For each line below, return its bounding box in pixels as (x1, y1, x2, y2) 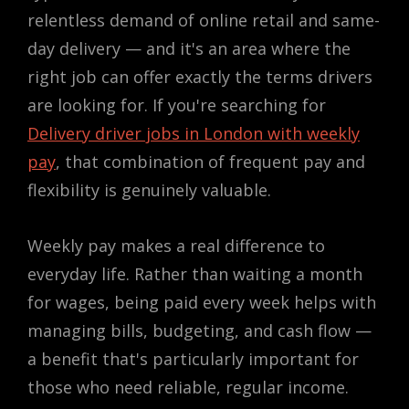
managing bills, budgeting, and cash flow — (27, 319, 372, 341)
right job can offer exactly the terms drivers (27, 65, 372, 88)
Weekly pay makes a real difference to (27, 234, 325, 257)
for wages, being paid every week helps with (27, 290, 376, 313)
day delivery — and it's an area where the (27, 37, 351, 59)
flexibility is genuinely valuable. (27, 178, 271, 201)
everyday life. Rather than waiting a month (27, 262, 362, 285)
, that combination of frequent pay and (56, 150, 365, 173)
